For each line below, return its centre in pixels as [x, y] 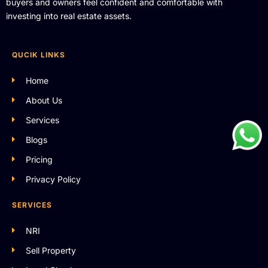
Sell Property [51, 250]
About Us [44, 100]
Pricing [39, 159]
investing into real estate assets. [69, 16]
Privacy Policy [53, 179]
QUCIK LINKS [39, 54]
